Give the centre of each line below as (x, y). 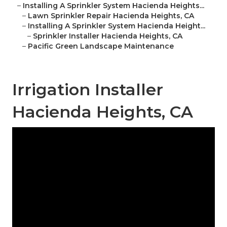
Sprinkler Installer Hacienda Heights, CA (108, 36)
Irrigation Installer (88, 90)
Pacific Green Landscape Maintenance (101, 46)
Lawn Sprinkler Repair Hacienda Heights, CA (111, 16)
